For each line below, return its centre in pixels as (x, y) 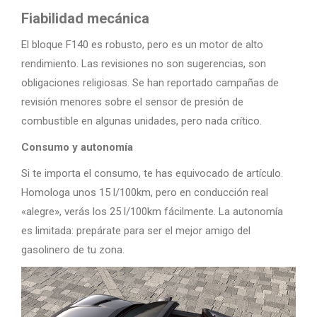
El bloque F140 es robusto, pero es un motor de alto (142, 45)
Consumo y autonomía (77, 147)
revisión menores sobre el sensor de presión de (132, 102)
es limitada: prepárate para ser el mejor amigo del (136, 231)
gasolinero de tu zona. (73, 250)
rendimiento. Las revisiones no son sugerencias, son (144, 64)
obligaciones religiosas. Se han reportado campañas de (150, 83)
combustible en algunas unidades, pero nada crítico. (142, 121)
